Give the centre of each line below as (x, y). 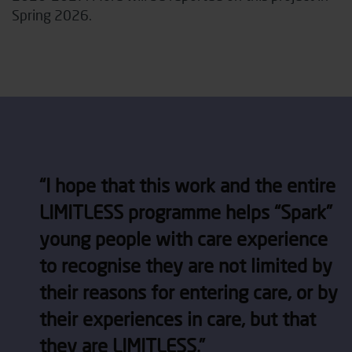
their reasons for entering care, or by (189, 291)
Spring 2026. (52, 15)
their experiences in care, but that (178, 318)
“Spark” (301, 211)
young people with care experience (183, 238)
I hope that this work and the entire (191, 185)
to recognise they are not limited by (186, 265)
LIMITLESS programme (132, 211)
